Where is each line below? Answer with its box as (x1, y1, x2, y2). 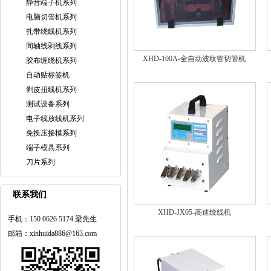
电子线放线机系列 (26, 114, 84, 123)
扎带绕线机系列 (26, 27, 77, 36)
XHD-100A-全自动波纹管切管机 (143, 54, 246, 63)
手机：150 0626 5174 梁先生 (8, 215, 97, 223)
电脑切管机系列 (26, 13, 77, 21)
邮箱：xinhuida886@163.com (8, 229, 97, 238)
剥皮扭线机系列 (26, 85, 77, 94)
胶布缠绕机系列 (26, 56, 77, 65)
